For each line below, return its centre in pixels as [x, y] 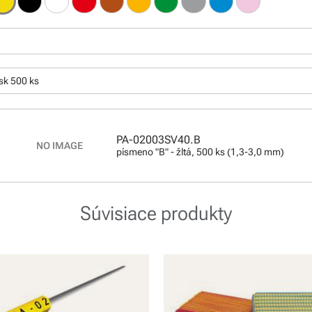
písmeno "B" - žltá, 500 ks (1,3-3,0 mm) [201, 152]
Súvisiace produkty [156, 213]
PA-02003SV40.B [159, 140]
